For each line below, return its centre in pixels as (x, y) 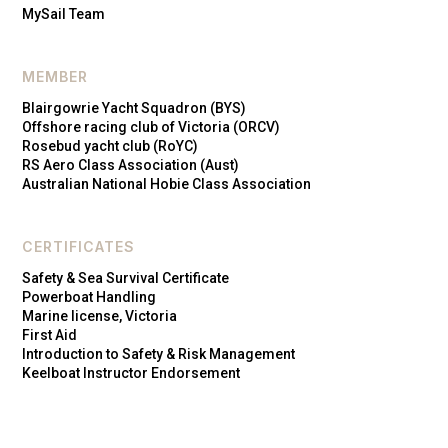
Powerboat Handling (89, 296)
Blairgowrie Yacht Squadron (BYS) (134, 107)
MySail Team (64, 13)
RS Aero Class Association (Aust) (131, 164)
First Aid (50, 334)
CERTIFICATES (79, 246)
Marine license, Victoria (100, 315)
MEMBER (55, 76)
